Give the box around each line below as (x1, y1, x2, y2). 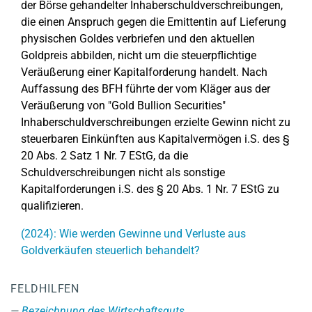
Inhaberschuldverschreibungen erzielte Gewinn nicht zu (21, 116, 290, 129)
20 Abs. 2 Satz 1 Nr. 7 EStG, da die (21, 149, 188, 162)
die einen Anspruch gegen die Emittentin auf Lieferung (21, 15, 286, 29)
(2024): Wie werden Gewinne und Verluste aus (21, 227, 246, 240)
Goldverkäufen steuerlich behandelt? (21, 244, 200, 257)
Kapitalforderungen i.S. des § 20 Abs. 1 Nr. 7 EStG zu (21, 182, 279, 196)
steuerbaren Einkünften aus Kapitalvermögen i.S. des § (21, 132, 290, 146)
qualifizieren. (21, 199, 84, 212)
